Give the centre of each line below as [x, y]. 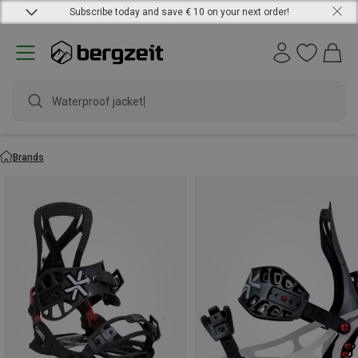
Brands [28, 157]
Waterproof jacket [97, 101]
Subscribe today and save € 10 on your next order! [179, 12]
